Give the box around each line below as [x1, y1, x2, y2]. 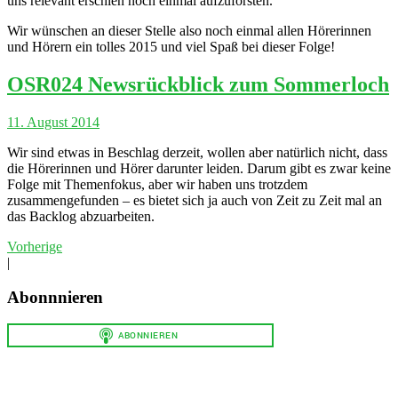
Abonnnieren [7, 287, 103, 306]
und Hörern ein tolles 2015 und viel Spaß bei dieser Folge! [7, 39, 335, 55]
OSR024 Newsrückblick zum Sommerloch [7, 72, 389, 96]
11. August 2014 [7, 114, 99, 130]
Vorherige [7, 238, 62, 254]
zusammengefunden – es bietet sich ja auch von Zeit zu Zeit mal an [7, 192, 382, 208]
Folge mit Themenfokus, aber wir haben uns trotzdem [7, 176, 307, 192]
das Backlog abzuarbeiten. [7, 208, 155, 224]
